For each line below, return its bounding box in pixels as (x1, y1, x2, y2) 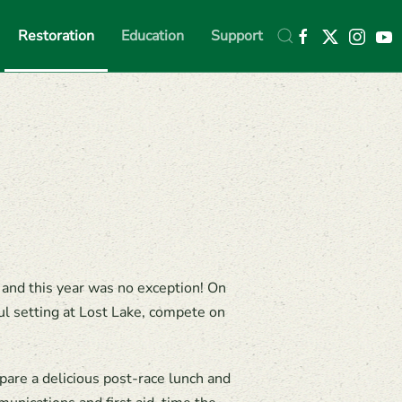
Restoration (18, 25, 94, 46)
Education (121, 25, 184, 46)
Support (211, 25, 263, 46)
